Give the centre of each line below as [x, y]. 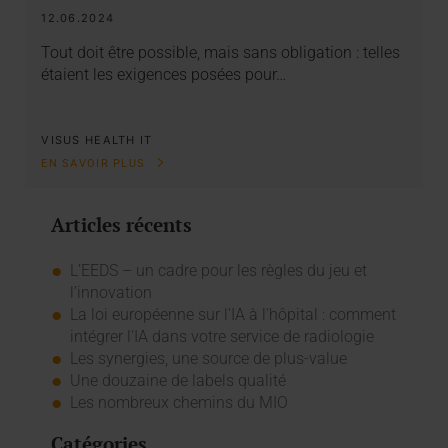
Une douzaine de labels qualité [177, 381]
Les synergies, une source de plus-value [208, 359]
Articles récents [121, 224]
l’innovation [110, 293]
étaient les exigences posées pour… [164, 75]
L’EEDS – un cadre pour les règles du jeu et [218, 271]
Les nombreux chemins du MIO [178, 403]
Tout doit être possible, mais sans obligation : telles [221, 53]
